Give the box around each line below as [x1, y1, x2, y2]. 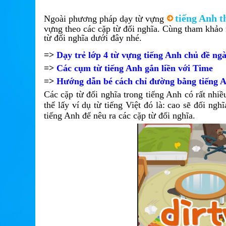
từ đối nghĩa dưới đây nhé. [44, 33, 142, 43]
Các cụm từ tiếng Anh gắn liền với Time [56, 63, 213, 73]
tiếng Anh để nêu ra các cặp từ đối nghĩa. [44, 110, 195, 121]
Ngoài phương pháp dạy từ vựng [44, 14, 166, 24]
